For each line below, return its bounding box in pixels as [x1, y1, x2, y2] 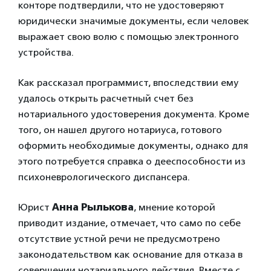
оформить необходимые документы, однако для [18, 140, 248, 151]
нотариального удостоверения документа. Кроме [18, 108, 249, 120]
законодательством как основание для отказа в [18, 249, 243, 260]
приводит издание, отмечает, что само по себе [18, 217, 241, 229]
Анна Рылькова [52, 201, 134, 213]
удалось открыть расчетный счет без [18, 93, 194, 104]
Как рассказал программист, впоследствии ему [18, 77, 238, 88]
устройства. [18, 47, 74, 58]
